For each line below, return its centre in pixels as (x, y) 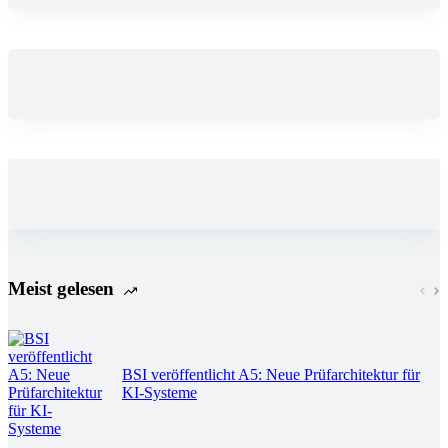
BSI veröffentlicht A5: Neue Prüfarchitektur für (271, 374)
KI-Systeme (159, 392)
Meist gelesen (61, 288)
